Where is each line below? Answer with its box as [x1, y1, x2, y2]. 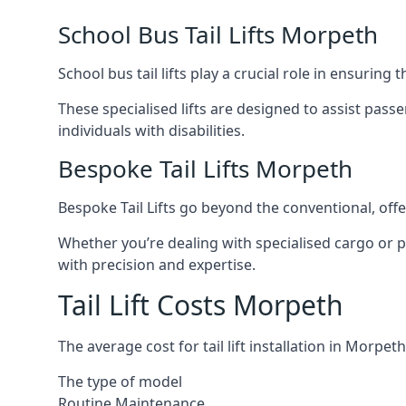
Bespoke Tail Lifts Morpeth [58, 152, 353, 185]
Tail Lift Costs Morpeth [58, 286, 343, 324]
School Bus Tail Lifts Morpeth [58, 18, 378, 51]
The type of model [58, 372, 182, 391]
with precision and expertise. [58, 255, 256, 275]
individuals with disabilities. [58, 121, 245, 140]
